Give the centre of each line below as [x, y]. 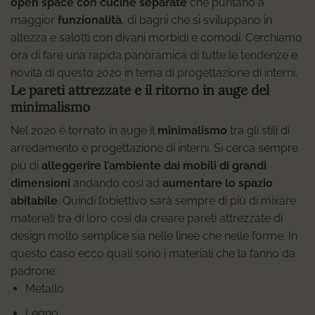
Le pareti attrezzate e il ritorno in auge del [140, 90]
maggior [34, 20]
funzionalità [90, 20]
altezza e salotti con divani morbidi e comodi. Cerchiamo [156, 37]
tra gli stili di [258, 131]
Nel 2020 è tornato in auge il [84, 131]
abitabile [34, 201]
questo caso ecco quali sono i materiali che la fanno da [153, 254]
